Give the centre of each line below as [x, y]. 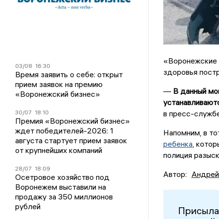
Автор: [175, 174]
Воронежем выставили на [61, 186]
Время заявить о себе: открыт [69, 74]
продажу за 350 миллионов [64, 196]
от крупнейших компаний [59, 150]
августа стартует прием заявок [71, 140]
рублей [28, 206]
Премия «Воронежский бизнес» [73, 120]
